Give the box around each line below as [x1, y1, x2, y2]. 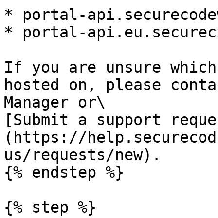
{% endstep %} [4, 163, 124, 181]
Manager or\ [4, 93, 106, 111]
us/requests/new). [4, 146, 161, 163]
